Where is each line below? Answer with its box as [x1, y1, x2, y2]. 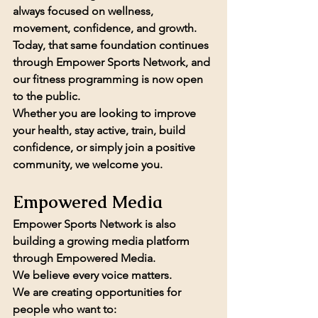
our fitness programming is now [13, 72, 176, 86]
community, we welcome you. [13, 157, 163, 171]
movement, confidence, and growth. [13, 21, 197, 35]
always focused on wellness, [13, 4, 156, 18]
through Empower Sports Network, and [13, 55, 213, 69]
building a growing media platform [13, 234, 192, 248]
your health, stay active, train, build [13, 123, 188, 137]
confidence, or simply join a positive [13, 140, 198, 154]
